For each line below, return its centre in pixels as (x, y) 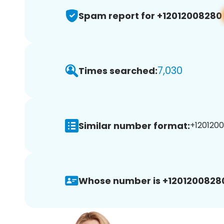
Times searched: (118, 70)
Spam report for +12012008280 (150, 15)
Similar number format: (134, 125)
